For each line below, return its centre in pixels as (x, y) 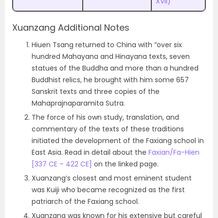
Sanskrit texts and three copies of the (96, 91)
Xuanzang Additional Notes (71, 27)
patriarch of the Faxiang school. (85, 201)
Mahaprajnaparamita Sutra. (78, 103)
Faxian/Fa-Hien (174, 152)
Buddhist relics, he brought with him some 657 (110, 80)
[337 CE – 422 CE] (62, 164)
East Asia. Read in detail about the (90, 152)
